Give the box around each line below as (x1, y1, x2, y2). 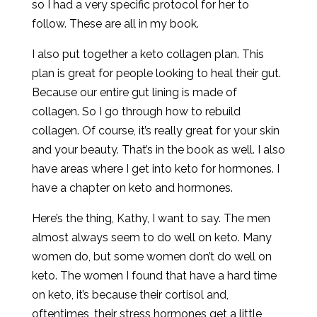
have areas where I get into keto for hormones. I (31, 162, 279, 175)
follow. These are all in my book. (31, 17, 199, 30)
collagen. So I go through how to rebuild (31, 105, 241, 118)
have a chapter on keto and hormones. (31, 181, 233, 195)
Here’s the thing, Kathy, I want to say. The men (31, 212, 270, 225)
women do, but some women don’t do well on (31, 250, 272, 263)
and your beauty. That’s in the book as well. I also (31, 143, 285, 156)
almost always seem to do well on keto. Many (31, 231, 272, 244)
